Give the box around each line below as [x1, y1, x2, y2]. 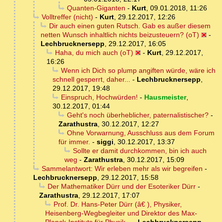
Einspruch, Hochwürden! [60, 93, 138, 102]
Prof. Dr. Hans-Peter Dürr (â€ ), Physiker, [53, 200, 182, 209]
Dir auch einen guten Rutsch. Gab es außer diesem [49, 22, 211, 30]
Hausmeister [144, 93, 186, 102]
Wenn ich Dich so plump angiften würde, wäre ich [60, 66, 216, 75]
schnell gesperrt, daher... [53, 75, 130, 84]
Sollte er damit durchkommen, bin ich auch [72, 147, 207, 155]
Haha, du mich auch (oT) [55, 49, 133, 57]
